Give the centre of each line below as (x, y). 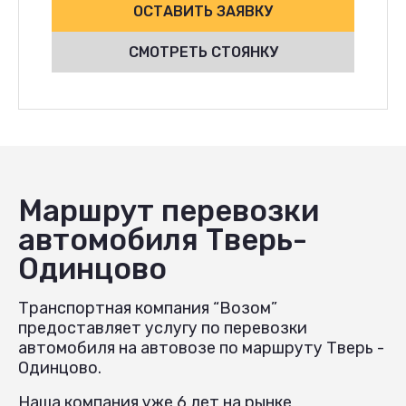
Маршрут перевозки (169, 210)
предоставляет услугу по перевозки (163, 328)
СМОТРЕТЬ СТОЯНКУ (203, 52)
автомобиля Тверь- (163, 239)
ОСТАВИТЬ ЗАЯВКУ (203, 11)
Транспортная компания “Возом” (148, 308)
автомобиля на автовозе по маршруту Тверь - (201, 348)
